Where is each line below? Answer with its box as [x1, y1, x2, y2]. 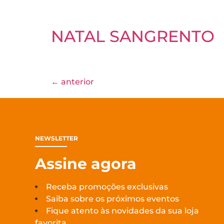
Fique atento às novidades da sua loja [46, 206, 199, 215]
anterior [59, 77, 94, 86]
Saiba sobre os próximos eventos [46, 194, 179, 203]
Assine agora [35, 154, 136, 173]
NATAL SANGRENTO [51, 26, 214, 46]
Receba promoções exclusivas [46, 182, 168, 191]
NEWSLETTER [35, 134, 78, 142]
